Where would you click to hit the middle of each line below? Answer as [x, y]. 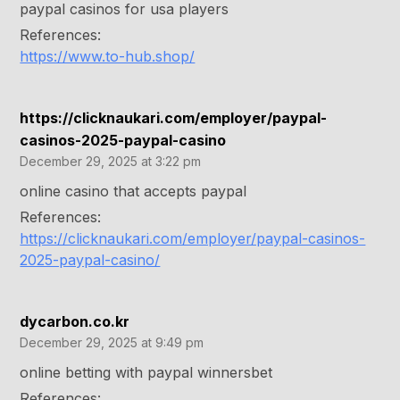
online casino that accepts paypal [133, 192]
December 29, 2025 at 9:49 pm [112, 343]
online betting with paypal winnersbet [146, 373]
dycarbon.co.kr [75, 322]
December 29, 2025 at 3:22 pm [111, 162]
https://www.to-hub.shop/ [108, 57]
